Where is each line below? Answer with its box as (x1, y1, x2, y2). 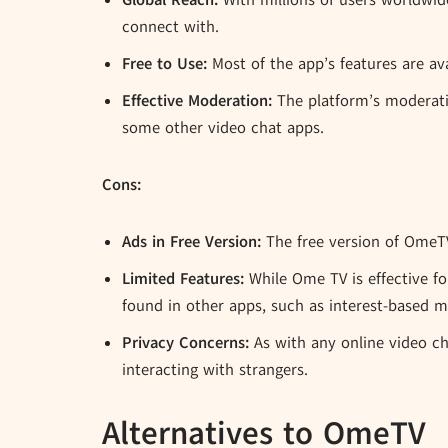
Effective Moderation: (122, 90, 272, 113)
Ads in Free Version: (122, 231, 261, 254)
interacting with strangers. (122, 359, 308, 382)
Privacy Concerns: (122, 332, 249, 355)
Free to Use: (122, 53, 207, 76)
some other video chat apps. (122, 117, 324, 140)
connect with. (122, 16, 219, 39)
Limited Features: (122, 268, 244, 291)
